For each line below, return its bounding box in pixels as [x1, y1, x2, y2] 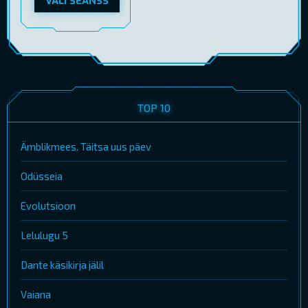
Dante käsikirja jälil [21, 258, 104, 272]
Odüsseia [21, 170, 63, 183]
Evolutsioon [21, 199, 76, 212]
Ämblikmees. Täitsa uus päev [21, 140, 151, 153]
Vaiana [21, 288, 51, 301]
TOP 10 [137, 101, 170, 115]
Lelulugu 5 [21, 229, 68, 242]
